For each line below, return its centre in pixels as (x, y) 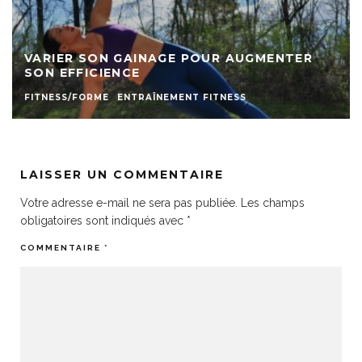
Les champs (273, 203)
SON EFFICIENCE (82, 73)
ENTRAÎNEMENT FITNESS (182, 97)
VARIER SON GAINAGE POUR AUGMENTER (169, 58)
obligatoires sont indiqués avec (103, 221)
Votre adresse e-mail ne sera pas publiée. (129, 203)
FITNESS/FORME (67, 97)
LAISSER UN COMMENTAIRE (122, 175)
